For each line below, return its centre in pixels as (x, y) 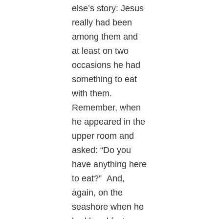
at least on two (100, 51)
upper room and (103, 136)
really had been (102, 22)
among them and (105, 36)
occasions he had (106, 65)
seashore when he (108, 207)
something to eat (105, 79)
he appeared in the (109, 121)
